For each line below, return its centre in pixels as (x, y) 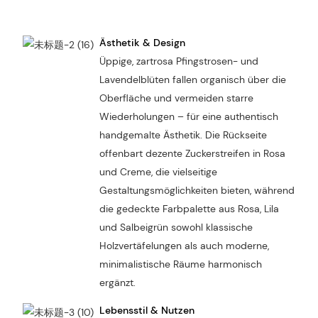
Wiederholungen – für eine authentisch (188, 116)
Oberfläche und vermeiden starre (176, 98)
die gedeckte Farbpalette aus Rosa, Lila (189, 208)
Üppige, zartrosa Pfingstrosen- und (179, 61)
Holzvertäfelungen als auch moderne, (184, 245)
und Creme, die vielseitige (158, 171)
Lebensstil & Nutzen (147, 310)
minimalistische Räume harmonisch (180, 264)
